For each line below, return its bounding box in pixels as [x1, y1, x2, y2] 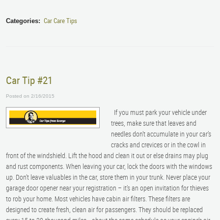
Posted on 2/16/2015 [6, 93, 55, 99]
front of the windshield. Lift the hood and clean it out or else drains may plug [6, 150, 208, 160]
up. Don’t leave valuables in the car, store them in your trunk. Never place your [6, 172, 210, 182]
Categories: [6, 17, 40, 25]
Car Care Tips [43, 16, 77, 26]
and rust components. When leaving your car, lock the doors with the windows [6, 161, 212, 171]
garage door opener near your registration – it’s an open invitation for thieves [6, 183, 209, 192]
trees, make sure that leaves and [111, 118, 197, 128]
